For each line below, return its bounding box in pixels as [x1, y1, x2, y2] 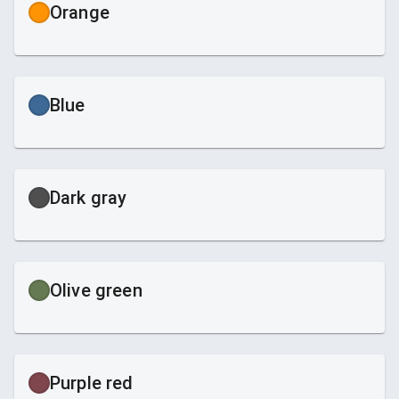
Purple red [50, 371, 134, 394]
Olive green [50, 279, 142, 301]
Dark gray [50, 186, 127, 208]
